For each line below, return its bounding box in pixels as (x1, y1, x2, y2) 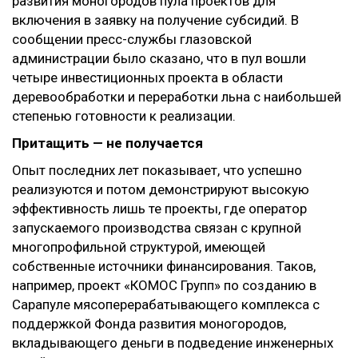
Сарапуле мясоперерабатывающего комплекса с (12, 296, 320, 312)
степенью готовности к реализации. (12, 108, 236, 124)
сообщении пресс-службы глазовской (12, 31, 252, 47)
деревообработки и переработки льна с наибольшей (12, 89, 341, 105)
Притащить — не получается (12, 135, 203, 151)
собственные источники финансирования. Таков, (12, 258, 316, 274)
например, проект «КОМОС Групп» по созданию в (12, 277, 316, 293)
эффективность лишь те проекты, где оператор (12, 201, 307, 217)
